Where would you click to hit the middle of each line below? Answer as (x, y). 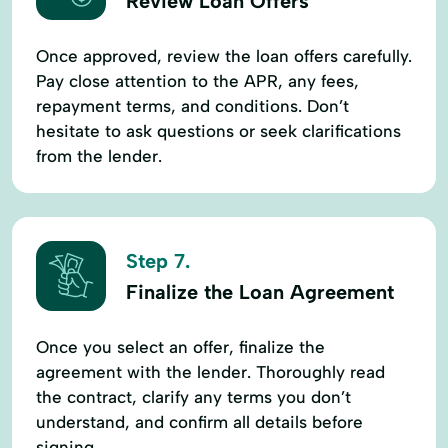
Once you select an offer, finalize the (180, 346)
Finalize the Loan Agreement (260, 292)
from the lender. (99, 155)
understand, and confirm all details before (199, 421)
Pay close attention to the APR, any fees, (197, 80)
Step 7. (158, 261)
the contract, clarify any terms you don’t (193, 396)
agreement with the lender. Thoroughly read (210, 371)
